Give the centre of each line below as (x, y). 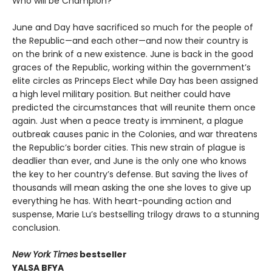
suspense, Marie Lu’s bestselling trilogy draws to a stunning (136, 214)
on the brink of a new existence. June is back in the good (133, 54)
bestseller (102, 254)
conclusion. (36, 227)
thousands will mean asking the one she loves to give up (132, 187)
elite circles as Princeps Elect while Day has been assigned (135, 80)
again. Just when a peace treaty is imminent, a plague (128, 121)
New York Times (45, 254)
